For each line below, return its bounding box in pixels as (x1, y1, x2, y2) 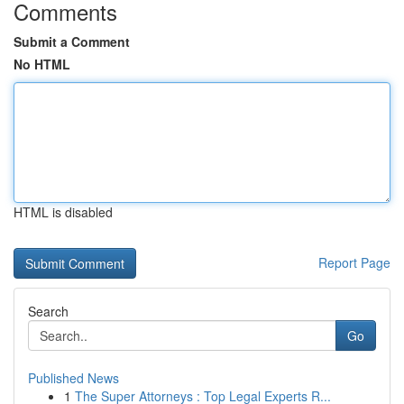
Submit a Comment (14, 32, 130, 50)
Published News (28, 369, 119, 387)
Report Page (318, 253, 390, 271)
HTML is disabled (14, 203, 113, 221)
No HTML (14, 55, 70, 73)
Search (28, 302, 69, 320)
